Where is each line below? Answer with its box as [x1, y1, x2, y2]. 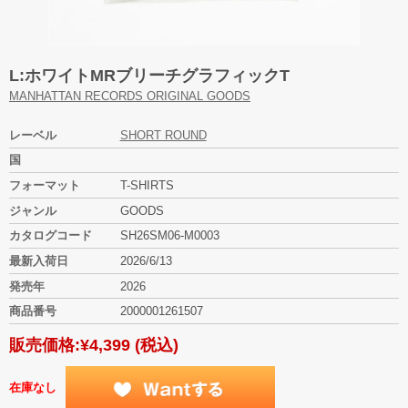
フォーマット [9, 178, 80, 193]
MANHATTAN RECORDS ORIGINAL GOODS [9, 88, 250, 103]
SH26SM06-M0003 [119, 229, 223, 243]
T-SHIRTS [119, 178, 178, 193]
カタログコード [9, 229, 92, 243]
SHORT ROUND [119, 127, 207, 142]
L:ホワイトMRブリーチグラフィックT [9, 66, 290, 85]
